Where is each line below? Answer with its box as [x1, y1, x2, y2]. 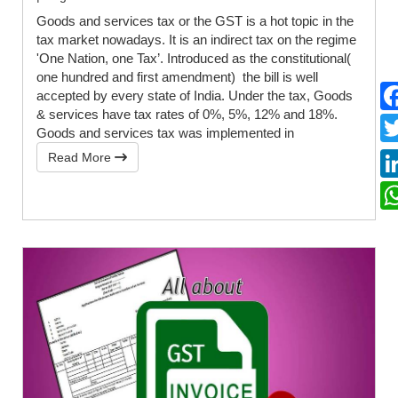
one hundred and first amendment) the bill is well [36, 68, 318, 84]
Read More [48, 149, 115, 164]
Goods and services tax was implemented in [36, 124, 294, 140]
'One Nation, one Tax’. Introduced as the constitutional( [36, 50, 351, 66]
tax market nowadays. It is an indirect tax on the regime [36, 31, 356, 47]
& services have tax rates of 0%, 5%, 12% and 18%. [36, 106, 345, 122]
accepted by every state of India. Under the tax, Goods [36, 87, 353, 103]
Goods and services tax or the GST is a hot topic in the [36, 12, 354, 28]
